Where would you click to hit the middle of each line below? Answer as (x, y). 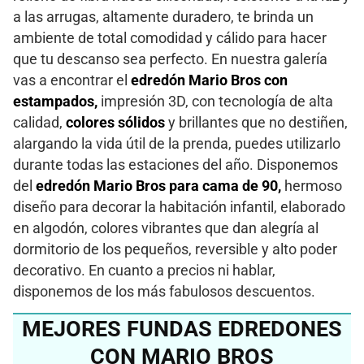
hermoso (313, 186)
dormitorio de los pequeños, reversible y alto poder (175, 249)
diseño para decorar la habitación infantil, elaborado (179, 207)
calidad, (39, 122)
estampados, (57, 101)
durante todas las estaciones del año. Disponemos (175, 165)
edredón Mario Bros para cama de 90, (160, 186)
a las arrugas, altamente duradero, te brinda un (163, 17)
